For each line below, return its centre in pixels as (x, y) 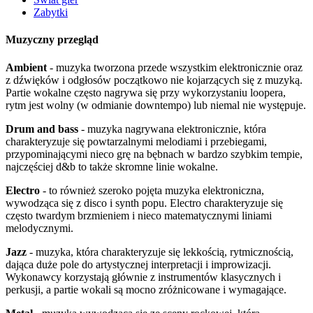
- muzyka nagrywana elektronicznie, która (172, 129)
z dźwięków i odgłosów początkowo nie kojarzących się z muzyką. (154, 80)
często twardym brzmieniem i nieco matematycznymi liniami (139, 215)
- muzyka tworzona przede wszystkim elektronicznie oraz (175, 67)
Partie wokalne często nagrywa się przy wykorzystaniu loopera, (146, 92)
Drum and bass (42, 129)
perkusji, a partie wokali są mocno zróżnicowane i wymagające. (146, 289)
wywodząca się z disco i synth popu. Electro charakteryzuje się (144, 203)
